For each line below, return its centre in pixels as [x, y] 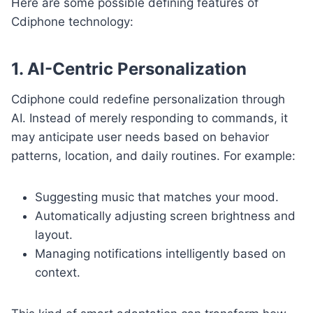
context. [58, 272]
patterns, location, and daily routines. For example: [153, 155]
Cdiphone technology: [72, 21]
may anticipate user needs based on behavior [140, 137]
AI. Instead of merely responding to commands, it [150, 118]
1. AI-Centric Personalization [129, 68]
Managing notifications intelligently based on [160, 253]
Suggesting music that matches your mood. [157, 197]
